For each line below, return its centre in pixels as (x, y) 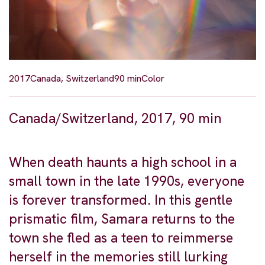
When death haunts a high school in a (123, 162)
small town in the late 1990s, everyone (127, 181)
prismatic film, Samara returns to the (122, 219)
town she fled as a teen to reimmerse (121, 238)
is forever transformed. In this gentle (121, 200)
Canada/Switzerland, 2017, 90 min (115, 119)
